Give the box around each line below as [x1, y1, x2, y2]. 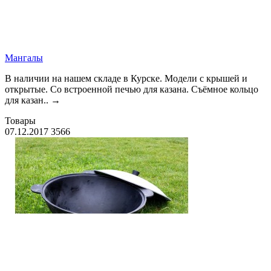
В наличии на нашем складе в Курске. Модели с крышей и [5, 73, 247, 83]
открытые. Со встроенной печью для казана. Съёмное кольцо [5, 83, 258, 94]
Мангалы [5, 52, 43, 63]
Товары [5, 115, 36, 126]
